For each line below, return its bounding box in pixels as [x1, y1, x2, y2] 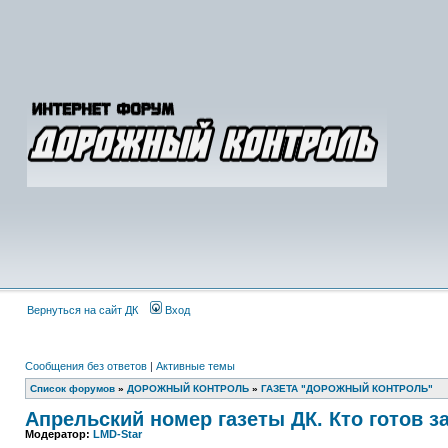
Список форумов [30, 383, 115, 394]
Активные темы [156, 360, 235, 372]
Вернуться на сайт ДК [27, 304, 138, 316]
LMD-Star [93, 428, 142, 440]
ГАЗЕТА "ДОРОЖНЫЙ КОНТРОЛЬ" [261, 383, 433, 394]
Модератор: [25, 428, 93, 440]
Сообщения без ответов [25, 360, 147, 372]
